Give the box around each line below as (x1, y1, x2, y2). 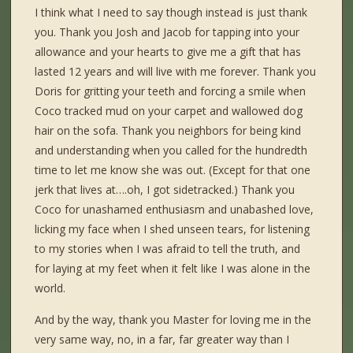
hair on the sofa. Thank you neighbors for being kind (35, 123, 302, 139)
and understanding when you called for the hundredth (35, 143, 308, 158)
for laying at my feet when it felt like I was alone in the (35, 261, 311, 277)
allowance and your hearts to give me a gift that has (35, 44, 302, 60)
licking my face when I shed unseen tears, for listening (35, 221, 310, 237)
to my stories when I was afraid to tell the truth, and (35, 241, 301, 257)
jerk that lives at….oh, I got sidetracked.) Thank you (35, 182, 295, 198)
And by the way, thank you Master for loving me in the (35, 312, 312, 328)
